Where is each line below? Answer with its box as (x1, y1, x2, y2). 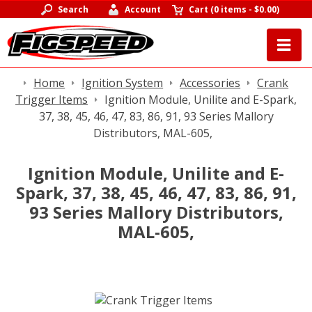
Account (125, 3, 162, 15)
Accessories (180, 75, 241, 91)
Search (57, 3, 88, 15)
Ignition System (81, 75, 164, 91)
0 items (214, 3, 247, 15)
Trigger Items (15, 92, 88, 107)
